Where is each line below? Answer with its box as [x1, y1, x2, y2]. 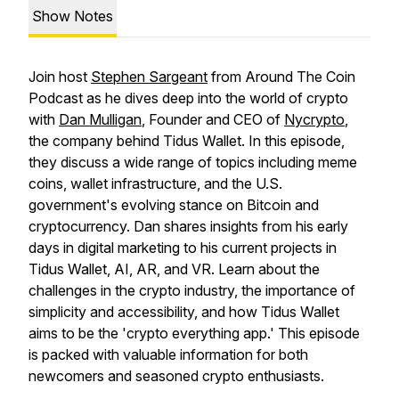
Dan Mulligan [59, 110, 142, 128]
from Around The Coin [208, 68, 355, 85]
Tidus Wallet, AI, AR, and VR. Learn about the [28, 260, 320, 278]
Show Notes [32, 7, 113, 25]
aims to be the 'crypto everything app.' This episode [28, 324, 360, 342]
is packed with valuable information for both [28, 346, 308, 363]
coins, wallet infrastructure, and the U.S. [28, 175, 282, 192]
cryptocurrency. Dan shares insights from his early [28, 217, 348, 235]
